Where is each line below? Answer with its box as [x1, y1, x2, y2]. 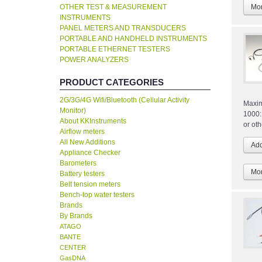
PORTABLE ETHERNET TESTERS [60, 45, 170, 54]
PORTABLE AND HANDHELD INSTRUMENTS [60, 35, 207, 43]
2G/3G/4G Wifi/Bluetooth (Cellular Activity [60, 96, 189, 105]
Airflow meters [60, 127, 105, 136]
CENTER [60, 244, 86, 251]
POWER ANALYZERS [60, 56, 129, 64]
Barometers [60, 159, 96, 168]
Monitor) [60, 106, 86, 115]
